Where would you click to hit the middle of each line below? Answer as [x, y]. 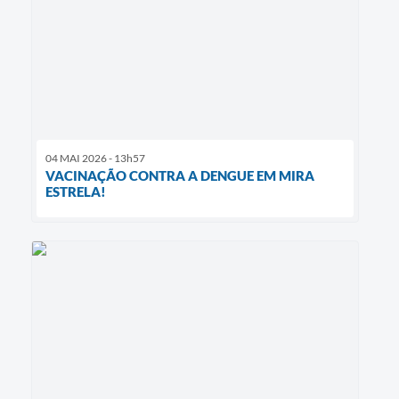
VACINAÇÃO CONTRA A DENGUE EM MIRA [180, 175]
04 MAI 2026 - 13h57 [95, 158]
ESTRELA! [76, 191]
